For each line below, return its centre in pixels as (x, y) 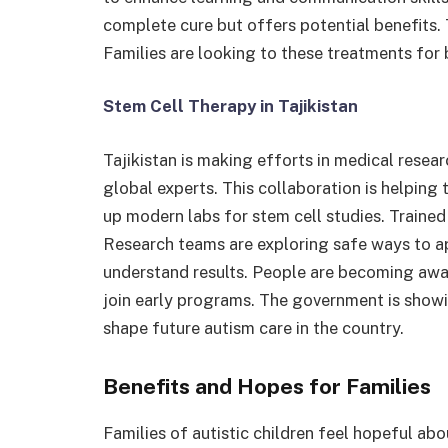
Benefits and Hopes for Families (267, 386)
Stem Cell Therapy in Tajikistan (230, 106)
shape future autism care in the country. (253, 327)
